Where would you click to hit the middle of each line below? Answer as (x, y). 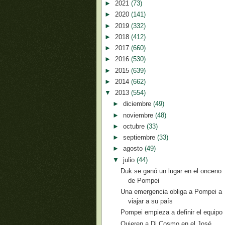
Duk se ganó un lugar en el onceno (171, 171)
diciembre (138, 104)
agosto (134, 149)
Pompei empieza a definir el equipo (172, 212)
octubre (135, 126)
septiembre (140, 137)
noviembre (139, 115)
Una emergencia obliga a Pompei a (172, 192)
